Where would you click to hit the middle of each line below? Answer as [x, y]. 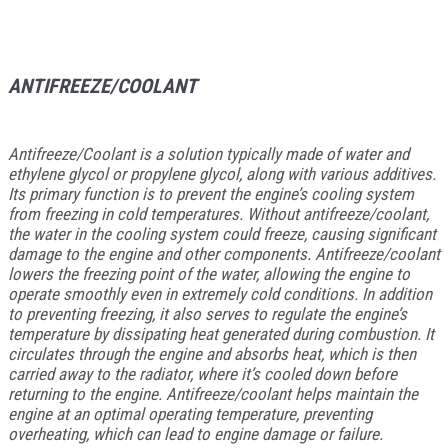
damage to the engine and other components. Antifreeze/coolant [224, 254]
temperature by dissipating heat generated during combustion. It [221, 334]
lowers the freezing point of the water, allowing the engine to [209, 274]
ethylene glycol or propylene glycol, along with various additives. [222, 174]
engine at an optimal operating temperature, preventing [190, 414]
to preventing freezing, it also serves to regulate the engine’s [207, 314]
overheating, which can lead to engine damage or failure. [195, 434]
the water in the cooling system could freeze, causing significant [222, 234]
